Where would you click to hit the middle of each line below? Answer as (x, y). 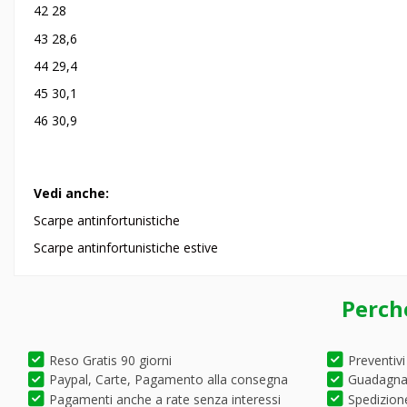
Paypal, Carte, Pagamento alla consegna (169, 379)
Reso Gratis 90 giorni (110, 360)
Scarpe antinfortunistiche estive (126, 247)
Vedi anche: (71, 193)
